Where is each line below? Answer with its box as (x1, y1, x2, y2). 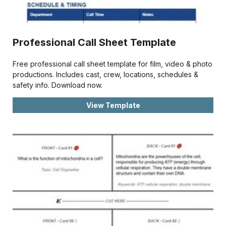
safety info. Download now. (13, 80, 102, 89)
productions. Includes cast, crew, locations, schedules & (13, 70, 198, 79)
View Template (86, 100, 140, 109)
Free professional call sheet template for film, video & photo (13, 59, 212, 68)
